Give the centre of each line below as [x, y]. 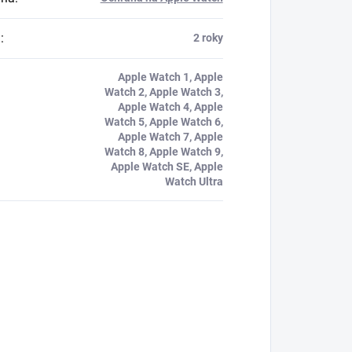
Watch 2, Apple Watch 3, [163, 92]
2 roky [208, 38]
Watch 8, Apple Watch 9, [163, 152]
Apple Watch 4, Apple [170, 107]
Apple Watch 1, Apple [170, 77]
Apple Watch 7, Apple [170, 137]
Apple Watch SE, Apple [167, 167]
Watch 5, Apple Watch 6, [163, 122]
